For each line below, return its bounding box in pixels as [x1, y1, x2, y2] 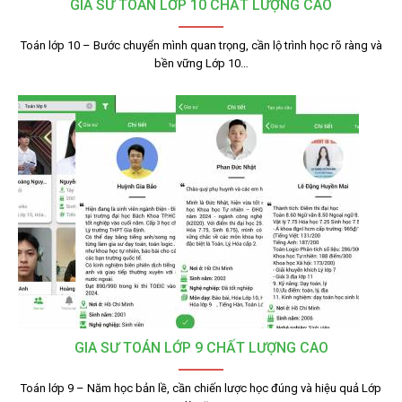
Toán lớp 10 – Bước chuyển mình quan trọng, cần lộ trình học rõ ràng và [20, 39, 382, 52]
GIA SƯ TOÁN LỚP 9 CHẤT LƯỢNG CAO [74, 339, 328, 356]
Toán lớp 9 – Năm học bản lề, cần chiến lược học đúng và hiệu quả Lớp [21, 381, 381, 395]
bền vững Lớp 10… [153, 57, 249, 70]
